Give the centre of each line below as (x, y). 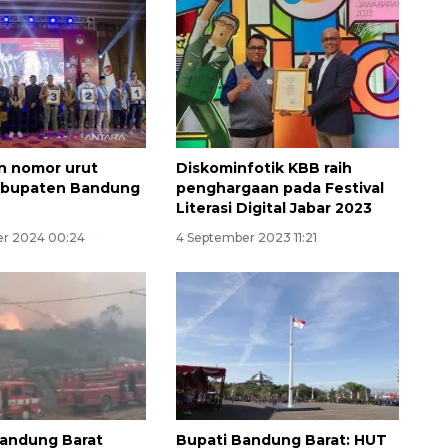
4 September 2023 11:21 (246, 237)
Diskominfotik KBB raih (263, 167)
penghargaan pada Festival (279, 187)
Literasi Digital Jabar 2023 (273, 207)
